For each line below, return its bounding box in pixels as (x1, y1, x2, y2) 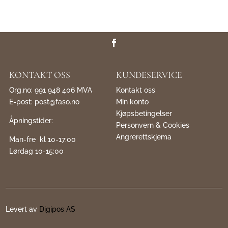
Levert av (6, 205, 40, 214)
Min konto (116, 98, 149, 106)
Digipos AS (39, 205, 76, 214)
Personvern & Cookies (116, 121, 189, 130)
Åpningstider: (9, 117, 53, 125)
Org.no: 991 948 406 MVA (9, 86, 93, 95)
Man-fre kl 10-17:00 (9, 135, 76, 144)
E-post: (9, 98, 35, 106)
